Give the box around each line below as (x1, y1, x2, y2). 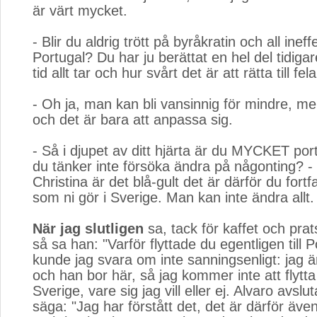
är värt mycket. (33, 3, 127, 18)
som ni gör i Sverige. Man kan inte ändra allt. (33, 190, 314, 205)
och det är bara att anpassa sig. (33, 112, 233, 127)
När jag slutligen (33, 221, 144, 236)
